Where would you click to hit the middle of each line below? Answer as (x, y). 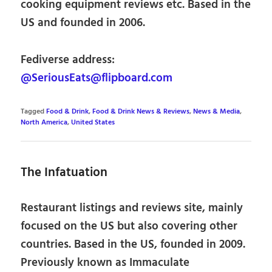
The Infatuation (64, 173)
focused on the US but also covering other (129, 226)
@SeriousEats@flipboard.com (97, 79)
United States (93, 123)
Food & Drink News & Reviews (141, 112)
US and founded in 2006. (83, 23)
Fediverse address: (68, 60)
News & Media (217, 112)
